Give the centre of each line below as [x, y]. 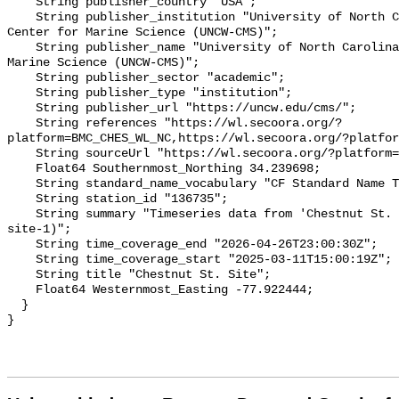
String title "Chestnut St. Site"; [21, 275]
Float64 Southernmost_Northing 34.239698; [21, 169]
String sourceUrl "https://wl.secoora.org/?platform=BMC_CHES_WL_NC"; [21, 154]
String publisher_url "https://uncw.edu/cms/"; [21, 109]
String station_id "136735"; [21, 199]
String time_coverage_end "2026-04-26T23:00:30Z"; [21, 245]
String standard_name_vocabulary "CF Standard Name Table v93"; [21, 184]
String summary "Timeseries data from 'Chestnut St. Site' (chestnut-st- [21, 215]
